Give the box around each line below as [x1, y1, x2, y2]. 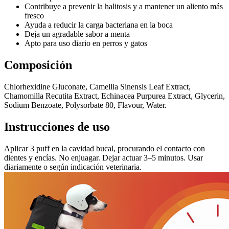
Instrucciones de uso [4, 120, 110, 133]
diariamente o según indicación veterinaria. [4, 162, 142, 171]
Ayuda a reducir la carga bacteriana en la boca [25, 20, 173, 30]
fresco [25, 11, 44, 20]
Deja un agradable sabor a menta [25, 30, 130, 39]
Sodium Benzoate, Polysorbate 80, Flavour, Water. [4, 100, 167, 109]
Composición [4, 58, 72, 72]
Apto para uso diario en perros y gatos [25, 39, 147, 48]
